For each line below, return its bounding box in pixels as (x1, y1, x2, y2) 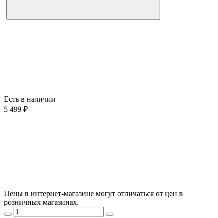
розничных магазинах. (4, 198, 79, 206)
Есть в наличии (4, 94, 55, 103)
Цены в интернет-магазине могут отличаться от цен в (4, 189, 183, 198)
